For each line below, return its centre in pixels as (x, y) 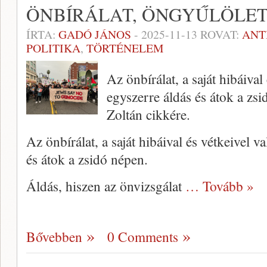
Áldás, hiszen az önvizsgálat (106, 186)
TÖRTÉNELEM (125, 48)
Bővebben (54, 237)
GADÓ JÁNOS (95, 35)
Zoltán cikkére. (148, 115)
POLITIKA (53, 48)
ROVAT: (220, 35)
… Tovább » (220, 186)
